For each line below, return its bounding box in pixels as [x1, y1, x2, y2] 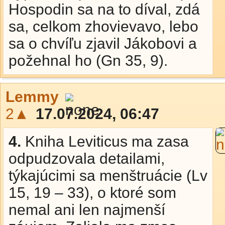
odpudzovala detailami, [9, 150, 165, 167]
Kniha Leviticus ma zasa [25, 133, 189, 150]
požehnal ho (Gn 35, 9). [9, 52, 168, 69]
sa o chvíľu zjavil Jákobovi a [9, 35, 197, 52]
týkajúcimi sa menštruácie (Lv [9, 167, 207, 184]
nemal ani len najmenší [9, 201, 165, 218]
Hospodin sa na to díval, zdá [9, 1, 200, 18]
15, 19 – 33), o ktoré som [9, 184, 176, 201]
